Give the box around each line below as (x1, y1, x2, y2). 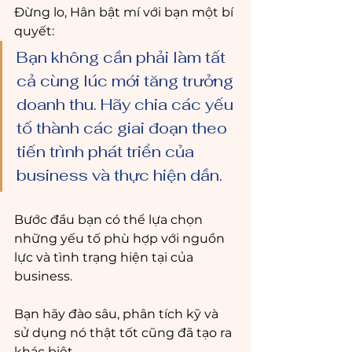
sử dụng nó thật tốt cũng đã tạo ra (14, 325, 235, 340)
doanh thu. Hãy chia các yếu (16, 94, 237, 115)
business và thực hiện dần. (16, 165, 226, 185)
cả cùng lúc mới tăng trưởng (16, 71, 237, 91)
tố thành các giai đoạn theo (16, 118, 231, 138)
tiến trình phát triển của (16, 141, 198, 162)
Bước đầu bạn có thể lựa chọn (14, 212, 206, 227)
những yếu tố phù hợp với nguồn (14, 231, 228, 246)
